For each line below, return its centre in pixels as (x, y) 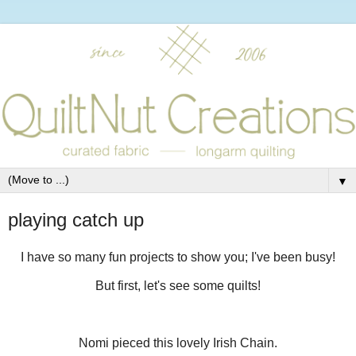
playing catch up (76, 219)
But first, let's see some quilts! (178, 286)
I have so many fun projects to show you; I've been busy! (178, 257)
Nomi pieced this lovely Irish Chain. (178, 342)
